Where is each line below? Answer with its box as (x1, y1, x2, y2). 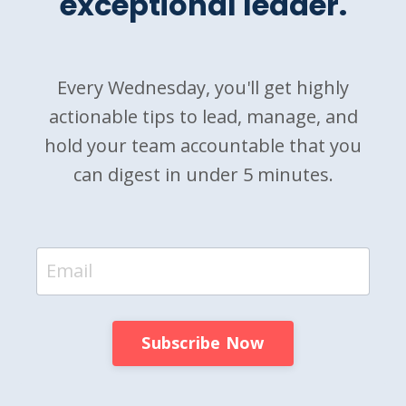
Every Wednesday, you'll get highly (57, 74, 349, 100)
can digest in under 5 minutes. (72, 161, 333, 187)
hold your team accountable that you (44, 132, 362, 158)
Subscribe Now (141, 332, 265, 353)
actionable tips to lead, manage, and (48, 103, 358, 129)
